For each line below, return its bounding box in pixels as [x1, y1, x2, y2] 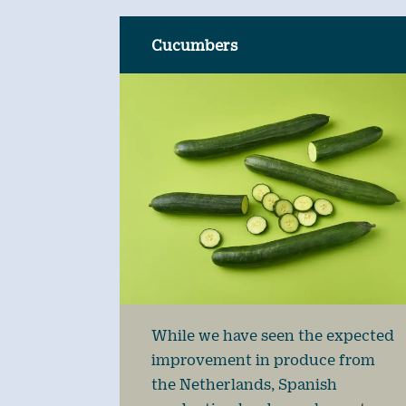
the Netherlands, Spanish [151, 374, 337, 392]
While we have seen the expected [151, 325, 394, 343]
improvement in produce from [151, 350, 375, 368]
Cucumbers [151, 36, 237, 54]
